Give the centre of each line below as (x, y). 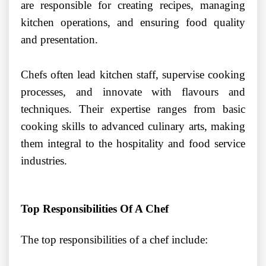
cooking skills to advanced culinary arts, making (133, 126)
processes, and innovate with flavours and (133, 92)
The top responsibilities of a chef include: (114, 240)
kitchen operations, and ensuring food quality (133, 23)
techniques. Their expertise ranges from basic (133, 109)
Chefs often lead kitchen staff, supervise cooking (133, 75)
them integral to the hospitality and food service (133, 144)
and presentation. (59, 40)
